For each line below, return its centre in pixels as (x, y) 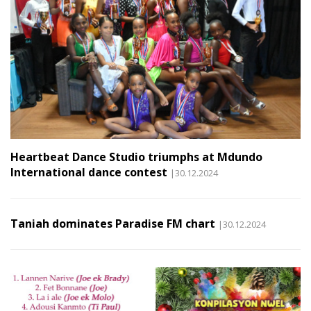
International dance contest (89, 173)
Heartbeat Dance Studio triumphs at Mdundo (136, 157)
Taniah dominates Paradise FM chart (113, 224)
